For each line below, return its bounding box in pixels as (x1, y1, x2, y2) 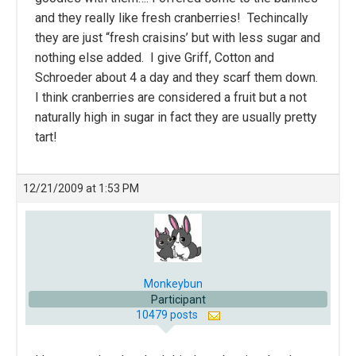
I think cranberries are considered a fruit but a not (35, 89, 307, 105)
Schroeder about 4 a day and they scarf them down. (35, 69, 321, 85)
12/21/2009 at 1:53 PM (23, 181, 139, 195)
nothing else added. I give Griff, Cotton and (35, 49, 274, 65)
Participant (150, 293, 206, 307)
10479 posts (135, 308, 200, 322)
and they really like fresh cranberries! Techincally (35, 10, 308, 25)
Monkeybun (144, 277, 203, 291)
